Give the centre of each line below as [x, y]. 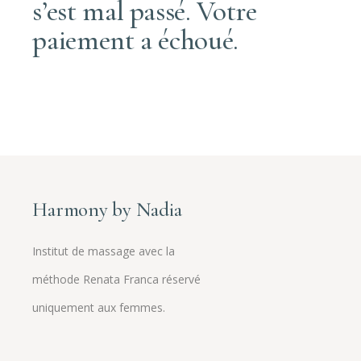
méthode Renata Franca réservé [117, 279]
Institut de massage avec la [104, 251]
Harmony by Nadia [107, 210]
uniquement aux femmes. [99, 307]
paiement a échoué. [136, 40]
